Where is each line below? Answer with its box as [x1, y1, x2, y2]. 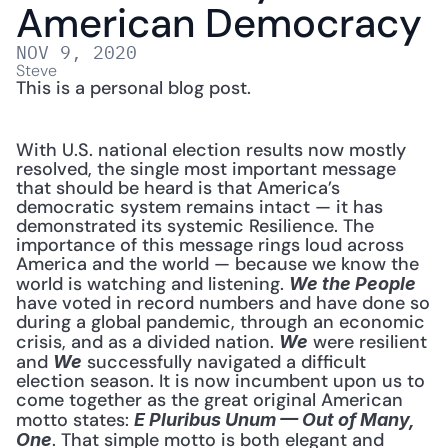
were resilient [308, 330, 427, 354]
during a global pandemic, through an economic [16, 310, 425, 334]
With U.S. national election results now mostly [16, 138, 406, 162]
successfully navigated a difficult [82, 350, 366, 374]
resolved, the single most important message [16, 157, 396, 181]
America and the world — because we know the [16, 252, 419, 276]
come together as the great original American [16, 388, 403, 412]
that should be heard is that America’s [16, 176, 340, 200]
